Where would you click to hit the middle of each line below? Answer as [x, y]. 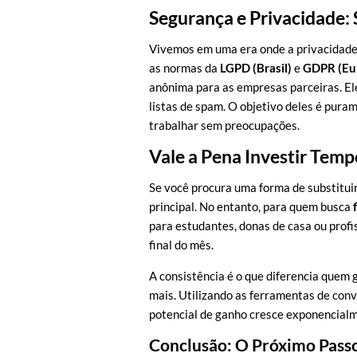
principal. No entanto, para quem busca [251, 206]
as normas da [184, 68]
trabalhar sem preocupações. [224, 125]
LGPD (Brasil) [256, 68]
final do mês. [181, 245]
